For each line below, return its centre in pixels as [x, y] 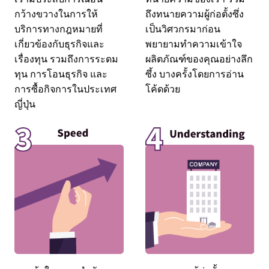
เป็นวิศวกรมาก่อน [183, 28]
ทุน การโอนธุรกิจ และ [61, 73]
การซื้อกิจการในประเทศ [65, 88]
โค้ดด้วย [162, 88]
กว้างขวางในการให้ [56, 13]
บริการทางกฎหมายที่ [58, 28]
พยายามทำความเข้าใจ [193, 43]
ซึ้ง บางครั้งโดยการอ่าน [194, 73]
